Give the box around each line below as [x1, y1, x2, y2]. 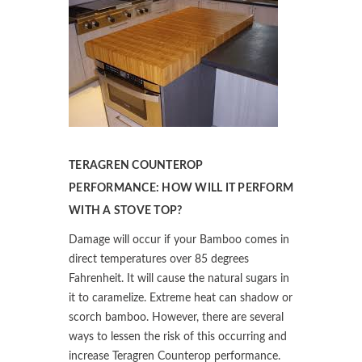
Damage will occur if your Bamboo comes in [69, 234, 289, 246]
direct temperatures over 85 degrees [69, 253, 249, 265]
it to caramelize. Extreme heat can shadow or [69, 292, 293, 304]
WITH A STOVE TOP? [69, 204, 183, 217]
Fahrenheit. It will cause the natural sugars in [69, 272, 289, 284]
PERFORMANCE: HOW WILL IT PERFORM [69, 182, 293, 194]
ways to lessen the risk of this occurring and [69, 330, 287, 343]
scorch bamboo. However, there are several [69, 311, 284, 323]
